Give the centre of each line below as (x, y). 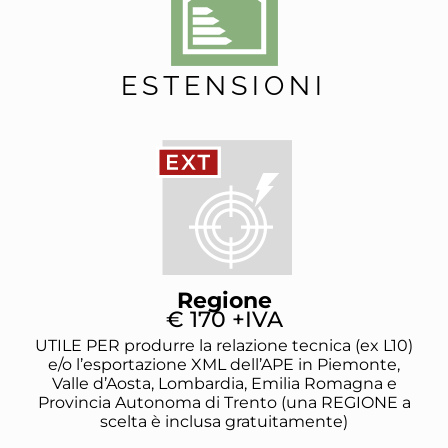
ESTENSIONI (224, 85)
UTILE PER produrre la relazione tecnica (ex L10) (224, 346)
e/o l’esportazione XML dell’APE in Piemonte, (224, 365)
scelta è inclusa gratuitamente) (224, 422)
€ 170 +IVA (224, 320)
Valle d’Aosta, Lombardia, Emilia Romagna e (224, 384)
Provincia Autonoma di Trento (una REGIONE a (224, 403)
